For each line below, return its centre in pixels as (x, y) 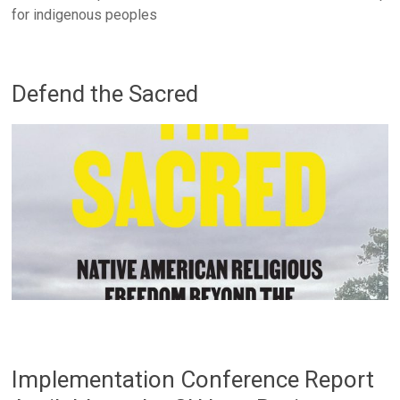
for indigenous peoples (85, 15)
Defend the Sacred (105, 94)
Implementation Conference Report (193, 379)
